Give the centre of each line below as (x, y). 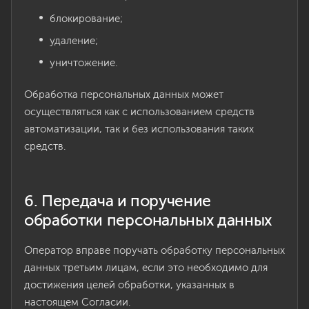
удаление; (74, 41)
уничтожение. (83, 63)
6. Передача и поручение (118, 201)
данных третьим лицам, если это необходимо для (146, 268)
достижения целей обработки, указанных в (129, 285)
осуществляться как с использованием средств (139, 112)
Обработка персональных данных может (124, 94)
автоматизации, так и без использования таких (139, 129)
